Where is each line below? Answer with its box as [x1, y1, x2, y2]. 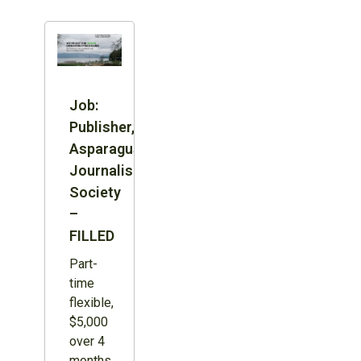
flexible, [68, 294, 114, 310]
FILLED [68, 226, 114, 244]
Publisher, [68, 118, 135, 135]
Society [68, 183, 121, 201]
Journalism [68, 161, 145, 179]
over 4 [68, 333, 105, 349]
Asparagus [68, 139, 141, 157]
